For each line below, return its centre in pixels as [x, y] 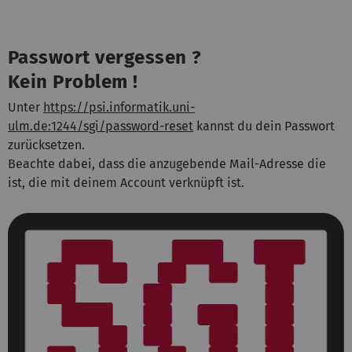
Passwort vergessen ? [105, 57]
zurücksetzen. [46, 145]
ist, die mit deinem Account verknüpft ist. [126, 182]
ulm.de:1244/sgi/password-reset [101, 126]
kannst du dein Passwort [264, 126]
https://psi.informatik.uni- [119, 107]
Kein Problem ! [73, 81]
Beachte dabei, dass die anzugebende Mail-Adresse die [167, 163]
